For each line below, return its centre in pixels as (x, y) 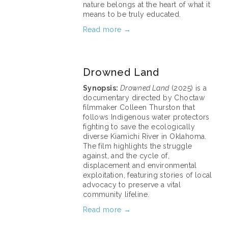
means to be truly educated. (132, 14)
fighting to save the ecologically (139, 127)
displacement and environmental (140, 165)
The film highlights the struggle (137, 146)
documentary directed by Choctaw (144, 98)
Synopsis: (101, 88)
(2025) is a (188, 88)
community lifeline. (116, 194)
